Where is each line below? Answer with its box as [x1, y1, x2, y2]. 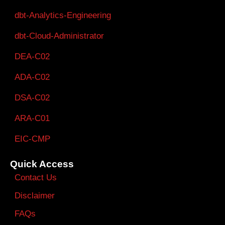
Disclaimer [15, 191, 55, 201]
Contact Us [15, 173, 57, 183]
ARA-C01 [15, 114, 50, 124]
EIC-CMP [15, 134, 50, 144]
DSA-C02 [15, 93, 50, 103]
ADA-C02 [15, 72, 50, 82]
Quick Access [10, 159, 74, 170]
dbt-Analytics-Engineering [15, 11, 111, 21]
